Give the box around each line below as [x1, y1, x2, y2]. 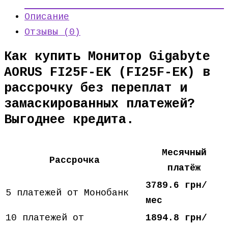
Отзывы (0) [24, 27, 80, 37]
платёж [167, 163, 201, 173]
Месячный [161, 148, 207, 158]
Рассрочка [49, 155, 100, 165]
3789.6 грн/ [146, 180, 207, 190]
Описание [24, 12, 69, 22]
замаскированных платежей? [4, 97, 195, 111]
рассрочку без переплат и [4, 81, 187, 96]
